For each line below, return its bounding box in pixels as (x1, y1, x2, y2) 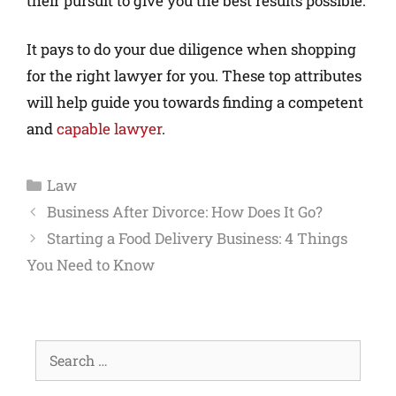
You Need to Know (27, 255, 155, 276)
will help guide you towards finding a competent (27, 92, 363, 113)
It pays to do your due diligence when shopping (27, 39, 356, 60)
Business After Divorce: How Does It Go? (47, 202, 324, 223)
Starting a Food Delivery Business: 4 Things (47, 228, 348, 249)
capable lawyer (57, 118, 162, 140)
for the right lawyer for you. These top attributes (27, 65, 362, 87)
